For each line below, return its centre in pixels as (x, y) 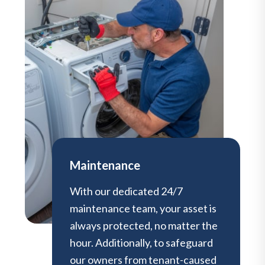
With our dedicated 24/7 (126, 191)
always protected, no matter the (144, 225)
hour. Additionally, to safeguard (141, 242)
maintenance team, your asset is (143, 208)
